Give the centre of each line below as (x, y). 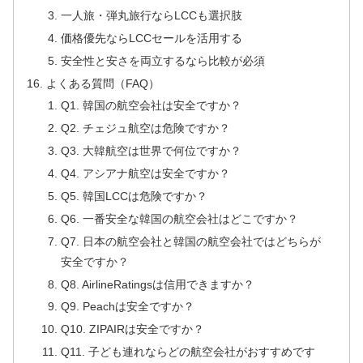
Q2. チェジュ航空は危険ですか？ (145, 128)
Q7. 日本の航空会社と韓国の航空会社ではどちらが (190, 241)
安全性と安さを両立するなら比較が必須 (162, 60)
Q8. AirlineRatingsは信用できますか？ (157, 284)
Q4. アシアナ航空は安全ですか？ (145, 174)
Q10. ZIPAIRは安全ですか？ (132, 329)
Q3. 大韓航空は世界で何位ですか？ (151, 151)
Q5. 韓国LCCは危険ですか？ (134, 196)
